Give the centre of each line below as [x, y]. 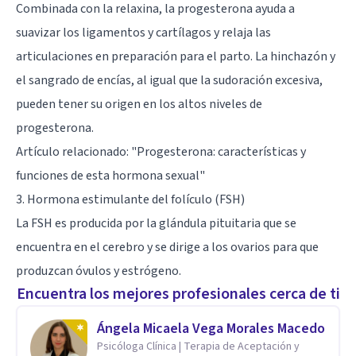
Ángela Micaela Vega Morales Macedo [211, 328]
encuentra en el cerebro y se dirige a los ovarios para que [167, 247]
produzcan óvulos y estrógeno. [99, 271]
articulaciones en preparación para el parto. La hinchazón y [176, 56]
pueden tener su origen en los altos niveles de [139, 104]
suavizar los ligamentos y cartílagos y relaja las [143, 32]
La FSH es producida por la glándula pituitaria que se [156, 223]
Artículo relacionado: [74, 151]
